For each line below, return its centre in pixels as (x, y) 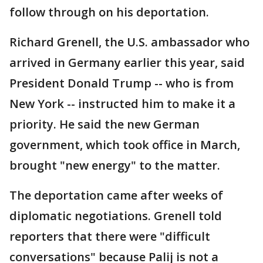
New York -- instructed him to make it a (122, 104)
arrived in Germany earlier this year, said (127, 63)
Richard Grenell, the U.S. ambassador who (129, 42)
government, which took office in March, (125, 145)
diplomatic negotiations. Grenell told (116, 216)
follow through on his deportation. (109, 12)
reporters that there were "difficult (110, 236)
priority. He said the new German (104, 124)
